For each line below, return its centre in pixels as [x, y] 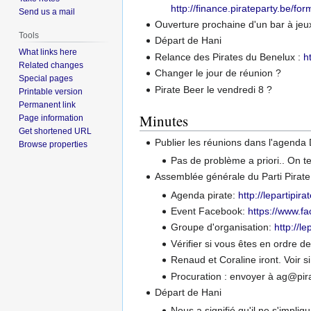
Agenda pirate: [204, 195]
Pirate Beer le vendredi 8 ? [214, 89]
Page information [51, 118]
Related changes [51, 65]
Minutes [164, 120]
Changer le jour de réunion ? [218, 73]
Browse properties [53, 144]
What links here [48, 52]
